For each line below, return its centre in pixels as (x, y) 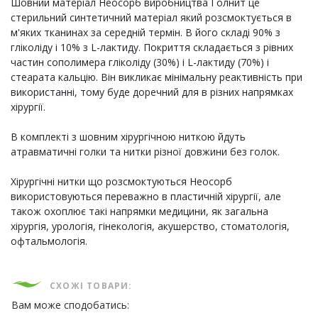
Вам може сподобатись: (70, 305)
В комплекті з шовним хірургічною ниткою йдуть (128, 137)
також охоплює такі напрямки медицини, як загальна (139, 212)
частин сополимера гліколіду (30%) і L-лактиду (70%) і (140, 62)
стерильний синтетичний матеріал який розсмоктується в (151, 18)
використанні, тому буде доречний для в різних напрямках (152, 92)
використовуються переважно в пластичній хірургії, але (146, 197)
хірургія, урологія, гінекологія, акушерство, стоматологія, (150, 226)
